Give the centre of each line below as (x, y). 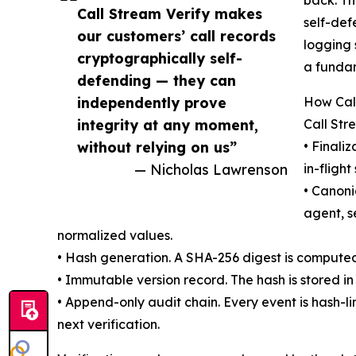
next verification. (108, 325)
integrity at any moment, (168, 125)
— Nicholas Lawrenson (211, 170)
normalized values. (115, 236)
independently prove (152, 103)
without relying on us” (157, 147)
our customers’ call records (176, 36)
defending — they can (157, 81)
